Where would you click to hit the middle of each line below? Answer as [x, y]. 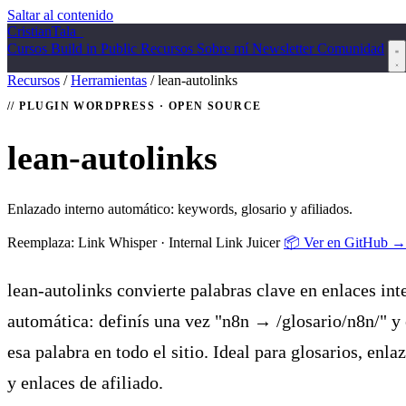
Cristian [29, 31]
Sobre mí [224, 48]
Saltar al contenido [60, 15]
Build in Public [96, 48]
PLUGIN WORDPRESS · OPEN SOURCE [140, 106]
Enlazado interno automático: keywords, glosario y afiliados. [180, 209]
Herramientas [109, 80]
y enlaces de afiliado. [85, 383]
